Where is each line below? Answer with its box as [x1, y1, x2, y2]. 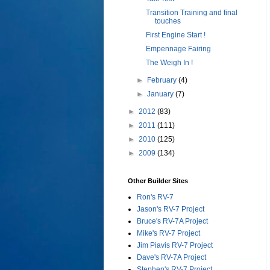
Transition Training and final [145, 8, 237, 17]
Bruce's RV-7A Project [137, 217, 208, 226]
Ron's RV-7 [137, 193, 174, 202]
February [147, 76, 179, 85]
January [147, 90, 176, 99]
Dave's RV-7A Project [137, 253, 206, 262]
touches [154, 17, 181, 26]
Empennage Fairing [145, 45, 211, 54]
